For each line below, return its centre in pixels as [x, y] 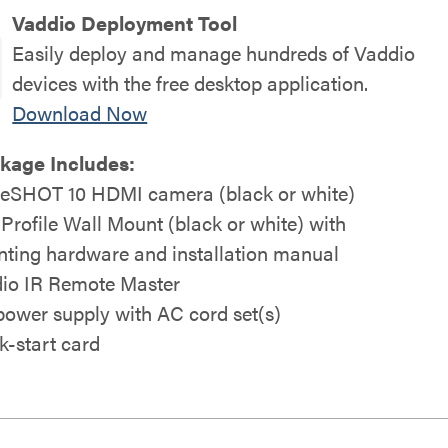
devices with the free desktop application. [190, 82]
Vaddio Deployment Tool [125, 22]
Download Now [80, 112]
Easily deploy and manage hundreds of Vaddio [214, 52]
